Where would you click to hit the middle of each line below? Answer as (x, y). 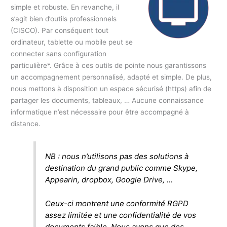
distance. (26, 124)
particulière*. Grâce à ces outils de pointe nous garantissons (109, 66)
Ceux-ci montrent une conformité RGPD (117, 203)
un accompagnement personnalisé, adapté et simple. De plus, (111, 77)
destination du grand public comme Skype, (122, 168)
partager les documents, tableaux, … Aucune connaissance (107, 101)
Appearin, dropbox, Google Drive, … (109, 179)
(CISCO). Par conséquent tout (60, 31)
